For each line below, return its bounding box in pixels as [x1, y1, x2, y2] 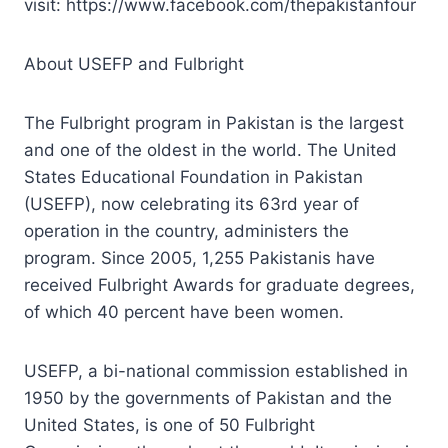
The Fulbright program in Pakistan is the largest [24, 112, 404, 133]
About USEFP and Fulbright [24, 53, 244, 74]
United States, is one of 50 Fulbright [24, 414, 315, 435]
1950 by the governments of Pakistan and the [24, 387, 392, 408]
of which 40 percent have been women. [24, 301, 344, 322]
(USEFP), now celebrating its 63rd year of [24, 193, 359, 214]
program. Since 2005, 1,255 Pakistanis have [24, 247, 375, 268]
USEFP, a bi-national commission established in [24, 360, 408, 381]
